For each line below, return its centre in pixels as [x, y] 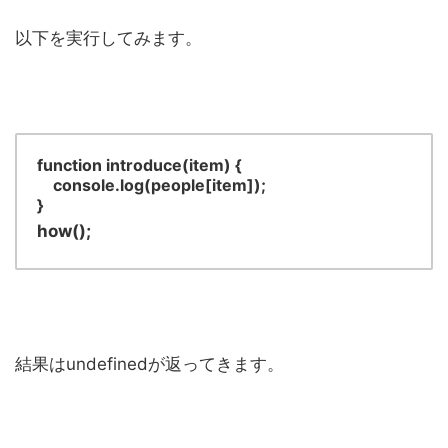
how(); [64, 231]
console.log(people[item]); [151, 185]
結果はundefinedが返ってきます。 [149, 364]
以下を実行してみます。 [108, 38]
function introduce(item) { [139, 165]
